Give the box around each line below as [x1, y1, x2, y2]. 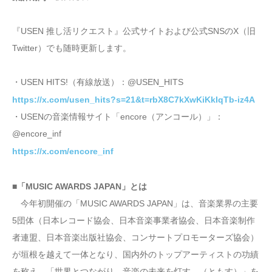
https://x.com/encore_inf [12, 146, 114, 157]
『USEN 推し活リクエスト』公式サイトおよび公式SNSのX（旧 [12, 26, 256, 36]
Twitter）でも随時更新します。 [12, 43, 131, 53]
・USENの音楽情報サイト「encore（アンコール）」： [12, 112, 223, 122]
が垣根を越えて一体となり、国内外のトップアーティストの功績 [12, 250, 259, 260]
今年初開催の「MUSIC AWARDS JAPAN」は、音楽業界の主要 [12, 199, 258, 209]
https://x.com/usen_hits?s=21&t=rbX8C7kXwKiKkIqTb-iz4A [12, 95, 255, 105]
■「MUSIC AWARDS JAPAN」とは [12, 182, 147, 192]
